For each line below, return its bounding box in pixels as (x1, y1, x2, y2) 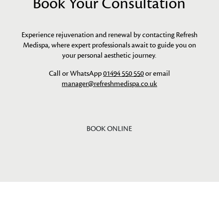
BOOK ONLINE (87, 124, 132, 133)
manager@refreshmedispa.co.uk (62, 78, 157, 88)
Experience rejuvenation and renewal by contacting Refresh (21, 29, 197, 40)
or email (143, 68, 170, 78)
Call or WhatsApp (48, 68, 103, 78)
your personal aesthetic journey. (62, 50, 157, 60)
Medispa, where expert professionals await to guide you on (22, 40, 196, 50)
